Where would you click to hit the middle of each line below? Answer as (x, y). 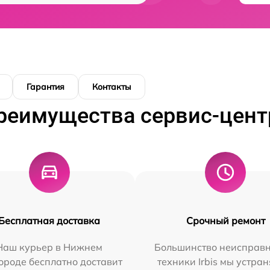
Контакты (112, 87)
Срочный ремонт (225, 221)
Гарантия (46, 87)
